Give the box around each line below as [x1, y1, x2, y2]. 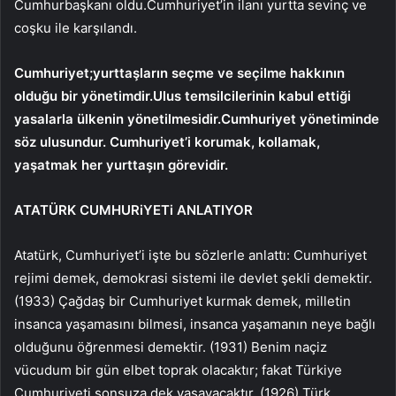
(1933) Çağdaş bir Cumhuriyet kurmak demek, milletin [14, 293, 351, 310]
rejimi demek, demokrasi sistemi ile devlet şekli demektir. [14, 270, 372, 287]
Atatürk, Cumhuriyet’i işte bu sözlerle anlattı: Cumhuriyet [14, 247, 367, 264]
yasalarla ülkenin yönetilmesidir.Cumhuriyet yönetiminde [14, 110, 379, 128]
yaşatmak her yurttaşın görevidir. [14, 156, 228, 174]
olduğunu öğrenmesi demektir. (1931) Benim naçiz [14, 339, 327, 356]
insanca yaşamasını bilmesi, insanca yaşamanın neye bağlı [14, 316, 376, 333]
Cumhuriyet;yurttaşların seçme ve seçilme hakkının [14, 65, 345, 82]
